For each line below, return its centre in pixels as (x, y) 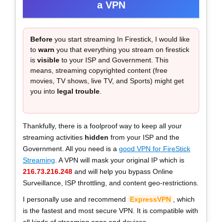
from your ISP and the (144, 137)
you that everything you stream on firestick (122, 49)
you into (44, 91)
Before (41, 39)
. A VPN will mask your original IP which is (120, 160)
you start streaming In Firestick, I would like (121, 39)
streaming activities (54, 137)
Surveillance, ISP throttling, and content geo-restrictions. (111, 183)
